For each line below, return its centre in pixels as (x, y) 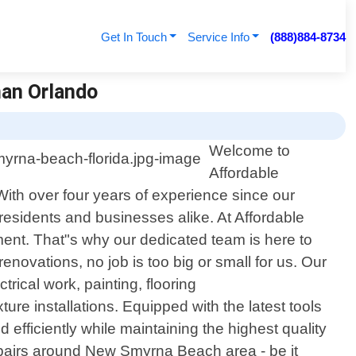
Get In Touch (133, 37)
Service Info (218, 37)
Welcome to (250, 151)
